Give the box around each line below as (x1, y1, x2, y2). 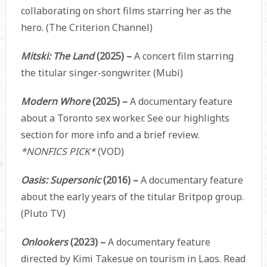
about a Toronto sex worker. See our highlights (20, 111, 229, 125)
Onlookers (20, 235, 70, 249)
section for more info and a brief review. (20, 128, 200, 141)
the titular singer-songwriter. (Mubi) (20, 66, 183, 79)
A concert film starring (133, 49, 234, 63)
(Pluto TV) (20, 206, 66, 220)
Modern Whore (20, 94, 92, 108)
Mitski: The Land (20, 49, 97, 63)
